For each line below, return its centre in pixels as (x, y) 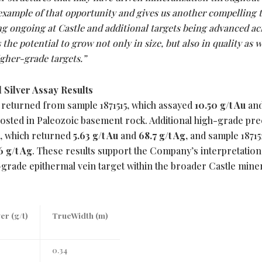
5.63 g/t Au (96, 136)
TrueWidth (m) (80, 216)
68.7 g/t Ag (162, 136)
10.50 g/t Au (220, 105)
